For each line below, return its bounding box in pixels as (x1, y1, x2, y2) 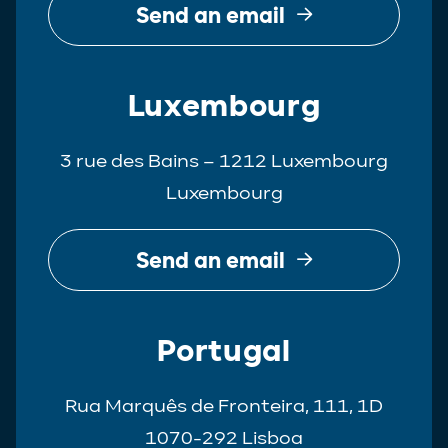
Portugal (157, 331, 291, 370)
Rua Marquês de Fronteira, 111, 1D (65, 393, 383, 418)
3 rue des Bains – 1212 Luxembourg (60, 148, 388, 173)
